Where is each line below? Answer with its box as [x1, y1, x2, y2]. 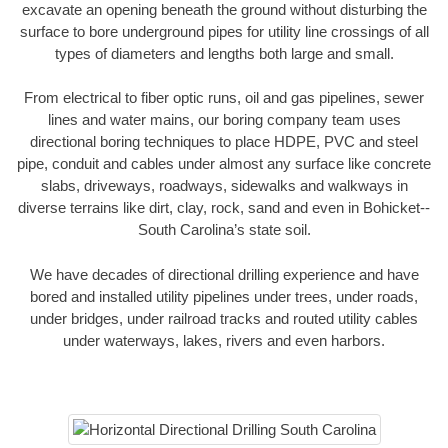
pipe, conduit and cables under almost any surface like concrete [17, 155, 431, 173]
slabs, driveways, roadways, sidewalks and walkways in [40, 177, 408, 195]
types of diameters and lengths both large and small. [54, 44, 394, 62]
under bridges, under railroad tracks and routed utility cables [30, 309, 418, 327]
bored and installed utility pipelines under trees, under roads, [30, 287, 418, 305]
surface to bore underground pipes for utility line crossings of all [19, 22, 429, 40]
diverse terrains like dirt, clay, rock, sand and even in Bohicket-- [18, 199, 430, 217]
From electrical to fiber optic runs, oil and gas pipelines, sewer [24, 89, 424, 107]
